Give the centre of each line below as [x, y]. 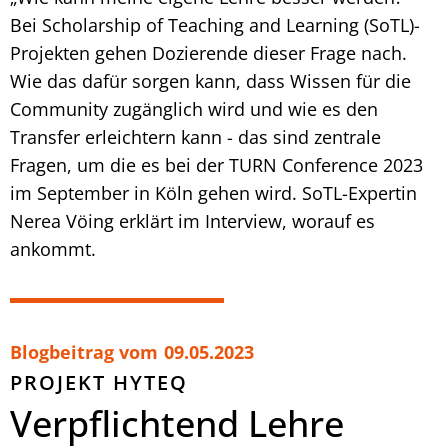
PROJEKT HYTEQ [99, 382]
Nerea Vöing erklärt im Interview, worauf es [192, 220]
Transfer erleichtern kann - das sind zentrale [195, 136]
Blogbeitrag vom [84, 351]
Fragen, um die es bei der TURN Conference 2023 [216, 164]
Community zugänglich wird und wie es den [194, 108]
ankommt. [53, 248]
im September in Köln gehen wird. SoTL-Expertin [213, 192]
